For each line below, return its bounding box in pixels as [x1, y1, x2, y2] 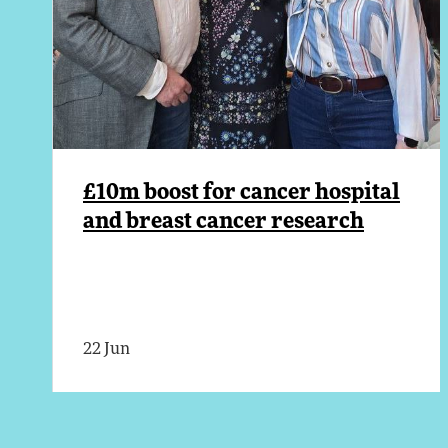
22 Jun [83, 342, 130, 359]
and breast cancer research [83, 210, 364, 234]
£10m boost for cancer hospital [83, 181, 400, 205]
